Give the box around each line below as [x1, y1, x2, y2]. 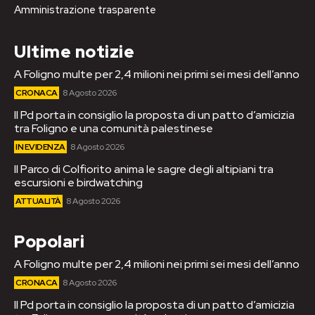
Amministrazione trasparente [14, 3, 156, 18]
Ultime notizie [14, 41, 134, 63]
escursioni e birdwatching [14, 175, 143, 191]
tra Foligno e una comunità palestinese [14, 121, 213, 136]
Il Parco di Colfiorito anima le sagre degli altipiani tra [14, 162, 274, 177]
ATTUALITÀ [15, 195, 61, 207]
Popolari [14, 231, 84, 253]
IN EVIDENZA [15, 141, 65, 153]
